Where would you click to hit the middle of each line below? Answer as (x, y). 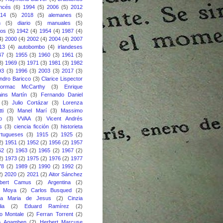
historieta (72, 126)
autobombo (31, 47)
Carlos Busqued (51, 190)
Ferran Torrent (55, 214)
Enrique (73, 87)
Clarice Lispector (62, 79)
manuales (59, 23)
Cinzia (75, 198)
